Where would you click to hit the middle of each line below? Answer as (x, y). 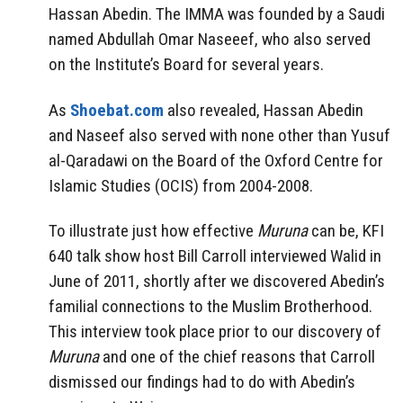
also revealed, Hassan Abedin (264, 110)
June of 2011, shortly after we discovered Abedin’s (217, 282)
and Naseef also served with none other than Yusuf (219, 135)
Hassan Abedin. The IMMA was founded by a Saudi (217, 13)
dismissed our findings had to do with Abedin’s (202, 382)
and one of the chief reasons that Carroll (237, 357)
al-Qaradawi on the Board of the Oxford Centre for (216, 160)
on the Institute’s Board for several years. (186, 64)
